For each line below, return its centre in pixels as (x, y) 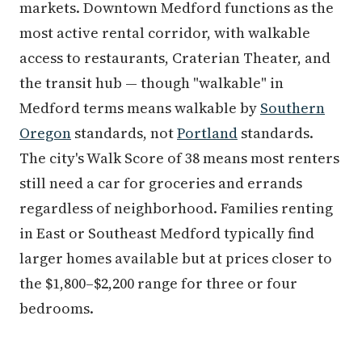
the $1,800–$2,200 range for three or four (158, 284)
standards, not (124, 133)
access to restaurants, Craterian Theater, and (175, 58)
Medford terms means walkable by (140, 108)
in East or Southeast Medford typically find (167, 234)
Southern (293, 108)
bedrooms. (57, 309)
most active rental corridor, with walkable (165, 33)
